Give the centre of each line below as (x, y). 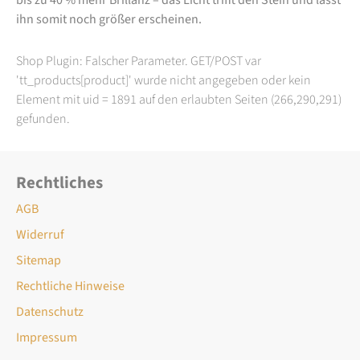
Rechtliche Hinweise (70, 286)
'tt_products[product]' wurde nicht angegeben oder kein (164, 80)
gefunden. (43, 119)
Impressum (47, 337)
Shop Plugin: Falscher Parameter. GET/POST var (139, 61)
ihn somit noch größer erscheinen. (109, 19)
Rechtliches (59, 182)
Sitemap (39, 260)
